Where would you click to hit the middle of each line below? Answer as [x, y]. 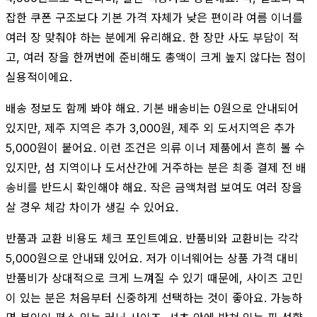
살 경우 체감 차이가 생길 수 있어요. [92, 207]
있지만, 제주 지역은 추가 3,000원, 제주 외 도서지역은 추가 [150, 128]
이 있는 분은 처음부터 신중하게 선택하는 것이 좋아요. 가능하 [154, 298]
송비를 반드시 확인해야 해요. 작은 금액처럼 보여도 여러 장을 [154, 187]
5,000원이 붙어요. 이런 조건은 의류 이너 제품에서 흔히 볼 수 [155, 148]
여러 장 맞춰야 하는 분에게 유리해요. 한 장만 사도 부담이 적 [152, 37]
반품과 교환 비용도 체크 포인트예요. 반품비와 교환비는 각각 [152, 238]
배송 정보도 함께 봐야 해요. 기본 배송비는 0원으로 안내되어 [152, 108]
